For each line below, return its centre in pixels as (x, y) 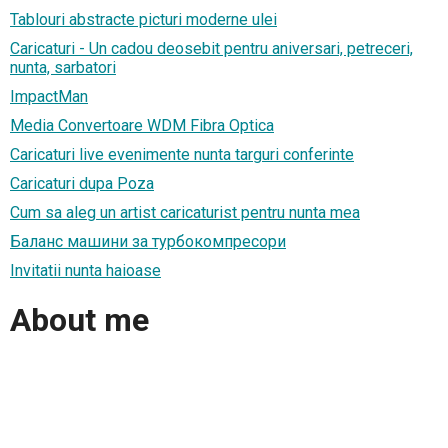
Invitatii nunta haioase (85, 270)
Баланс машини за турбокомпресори (148, 241)
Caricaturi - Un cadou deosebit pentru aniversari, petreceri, (211, 48)
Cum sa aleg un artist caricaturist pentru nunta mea (185, 212)
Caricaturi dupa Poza (82, 183)
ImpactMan (49, 96)
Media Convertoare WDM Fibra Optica (142, 125)
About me (79, 320)
